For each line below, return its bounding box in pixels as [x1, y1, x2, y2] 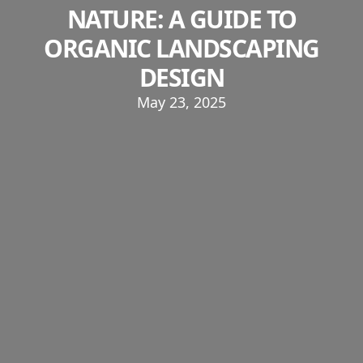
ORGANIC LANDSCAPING [44, 32, 319, 65]
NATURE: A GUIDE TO [66, 2, 297, 36]
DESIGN [139, 61, 224, 94]
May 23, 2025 [137, 92, 226, 112]
